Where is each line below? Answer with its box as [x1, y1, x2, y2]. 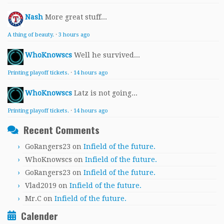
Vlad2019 [25, 181, 56, 189]
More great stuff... [45, 13, 107, 21]
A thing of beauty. [7, 31, 54, 38]
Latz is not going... [74, 89, 137, 97]
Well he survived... [74, 51, 140, 59]
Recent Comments [23, 122, 99, 137]
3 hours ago [58, 31, 90, 38]
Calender [21, 208, 58, 223]
